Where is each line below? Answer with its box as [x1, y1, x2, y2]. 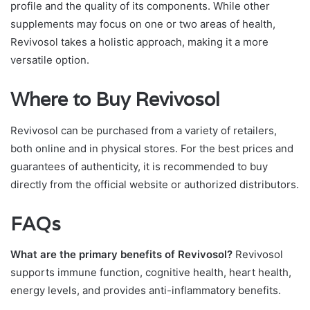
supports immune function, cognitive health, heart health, [10, 266, 291, 280]
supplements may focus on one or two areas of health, [10, 17, 275, 31]
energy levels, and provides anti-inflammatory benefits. [10, 284, 281, 298]
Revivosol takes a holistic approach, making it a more [10, 35, 268, 49]
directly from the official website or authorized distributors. [10, 177, 299, 191]
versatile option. [10, 53, 89, 67]
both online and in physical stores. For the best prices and [10, 141, 293, 155]
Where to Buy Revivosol [10, 87, 220, 112]
